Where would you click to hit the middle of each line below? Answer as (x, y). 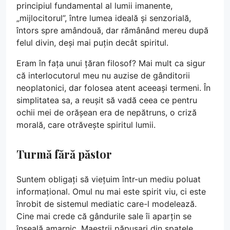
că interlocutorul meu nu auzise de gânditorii (103, 76)
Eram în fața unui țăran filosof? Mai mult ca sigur (111, 63)
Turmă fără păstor (64, 154)
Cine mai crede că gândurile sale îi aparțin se (104, 216)
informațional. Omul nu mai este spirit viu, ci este (111, 192)
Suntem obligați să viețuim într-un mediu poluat (109, 179)
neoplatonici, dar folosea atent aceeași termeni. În (113, 88)
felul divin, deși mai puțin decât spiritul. (92, 43)
